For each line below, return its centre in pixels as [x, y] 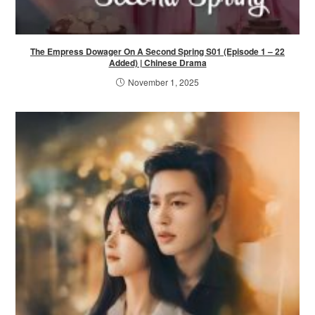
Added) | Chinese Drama [157, 63]
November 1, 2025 [163, 82]
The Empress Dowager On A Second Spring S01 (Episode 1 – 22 [157, 52]
